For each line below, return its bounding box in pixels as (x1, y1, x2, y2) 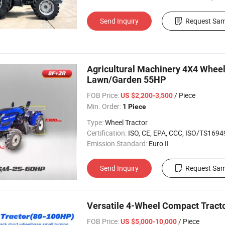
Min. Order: (87, 101, 121, 111)
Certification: (87, 128, 127, 138)
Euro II (149, 139, 169, 148)
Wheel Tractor (105, 118, 148, 127)
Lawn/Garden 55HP (87, 74, 166, 85)
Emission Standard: (87, 139, 147, 148)
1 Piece (123, 102, 146, 110)
